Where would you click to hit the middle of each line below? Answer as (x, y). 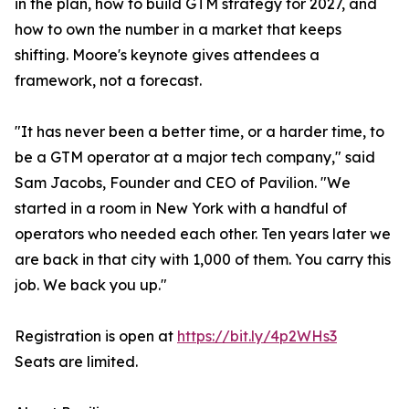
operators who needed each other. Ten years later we (203, 234)
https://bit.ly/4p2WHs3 (257, 336)
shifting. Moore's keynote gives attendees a (167, 55)
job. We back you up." (91, 285)
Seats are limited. (76, 362)
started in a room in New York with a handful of (181, 209)
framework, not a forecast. (108, 81)
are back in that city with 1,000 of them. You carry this (203, 260)
